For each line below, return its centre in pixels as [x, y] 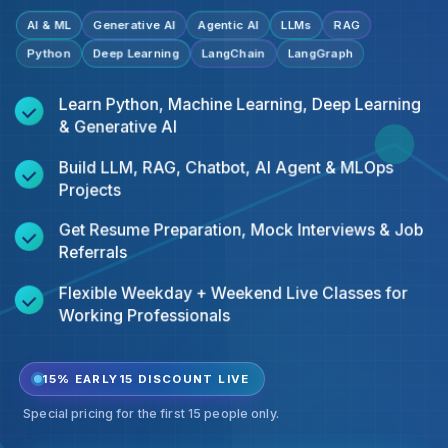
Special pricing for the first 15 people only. [151, 413]
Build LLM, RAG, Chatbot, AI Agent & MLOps [226, 167]
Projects [90, 190]
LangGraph [320, 53]
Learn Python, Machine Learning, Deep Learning [240, 105]
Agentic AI [228, 25]
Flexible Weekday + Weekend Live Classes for [233, 293]
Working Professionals [144, 316]
